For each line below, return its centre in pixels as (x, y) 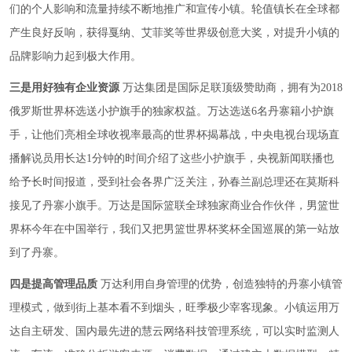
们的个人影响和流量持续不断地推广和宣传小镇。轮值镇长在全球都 (174, 9)
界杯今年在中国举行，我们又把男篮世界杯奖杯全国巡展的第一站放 (174, 229)
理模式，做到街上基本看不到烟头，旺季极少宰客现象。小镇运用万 (174, 308)
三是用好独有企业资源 (66, 88)
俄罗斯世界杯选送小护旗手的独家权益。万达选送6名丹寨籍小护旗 (172, 112)
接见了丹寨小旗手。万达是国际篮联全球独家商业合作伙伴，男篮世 (174, 206)
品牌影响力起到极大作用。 (75, 57)
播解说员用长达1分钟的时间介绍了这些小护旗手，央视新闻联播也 (172, 159)
